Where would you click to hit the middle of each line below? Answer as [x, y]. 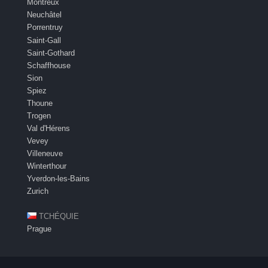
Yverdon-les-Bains [58, 178]
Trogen [39, 115]
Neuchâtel [44, 15]
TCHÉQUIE [59, 216]
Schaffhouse [49, 65]
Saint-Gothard [51, 53]
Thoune [40, 103]
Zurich [38, 191]
